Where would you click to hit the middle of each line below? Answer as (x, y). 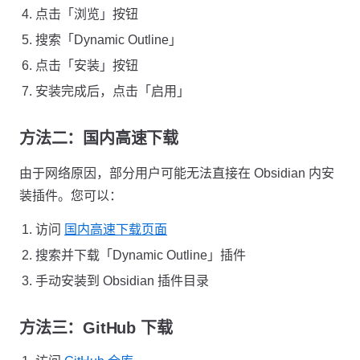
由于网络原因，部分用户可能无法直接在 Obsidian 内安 (177, 173)
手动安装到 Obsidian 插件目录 (122, 281)
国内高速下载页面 (116, 229)
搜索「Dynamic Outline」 (108, 40)
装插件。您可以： (71, 196)
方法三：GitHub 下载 (96, 328)
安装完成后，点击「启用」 (112, 91)
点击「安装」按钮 (87, 65)
